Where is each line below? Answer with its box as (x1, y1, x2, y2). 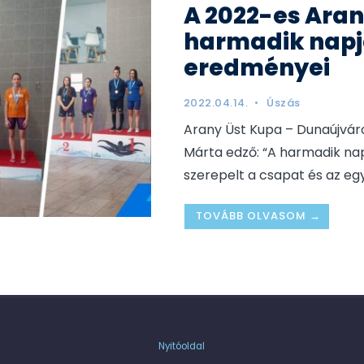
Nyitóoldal (158, 340, 205, 353)
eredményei (183, 51, 330, 84)
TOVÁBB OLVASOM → (195, 207, 321, 223)
